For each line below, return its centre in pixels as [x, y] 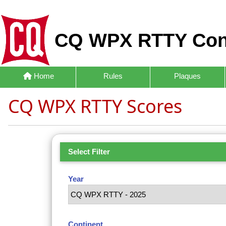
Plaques [187, 76]
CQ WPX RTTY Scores [95, 106]
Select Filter [89, 151]
